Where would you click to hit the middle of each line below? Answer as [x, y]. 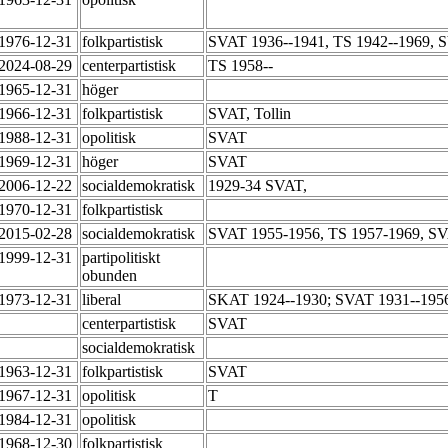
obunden [111, 276]
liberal [103, 300]
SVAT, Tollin [251, 114]
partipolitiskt [121, 258]
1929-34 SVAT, [259, 186]
